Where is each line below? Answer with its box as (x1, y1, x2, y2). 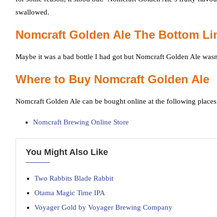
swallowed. (15, 8, 49, 16)
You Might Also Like (26, 147, 108, 157)
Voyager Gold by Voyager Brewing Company (34, 203, 174, 211)
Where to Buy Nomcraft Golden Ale (15, 73, 209, 86)
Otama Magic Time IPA (34, 189, 105, 197)
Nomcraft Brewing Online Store (33, 118, 129, 126)
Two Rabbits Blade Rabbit (34, 174, 113, 182)
